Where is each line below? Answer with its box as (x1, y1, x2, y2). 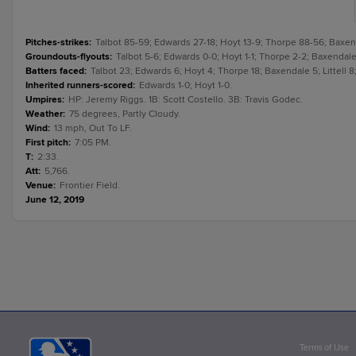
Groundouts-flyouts (25, 51, 110, 63)
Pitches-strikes (25, 37, 89, 48)
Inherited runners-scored (25, 79, 133, 91)
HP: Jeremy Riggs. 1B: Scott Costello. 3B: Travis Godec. (68, 94, 303, 106)
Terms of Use (300, 342, 350, 352)
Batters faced (25, 65, 84, 77)
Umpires (25, 94, 62, 106)
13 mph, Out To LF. (54, 122, 132, 134)
